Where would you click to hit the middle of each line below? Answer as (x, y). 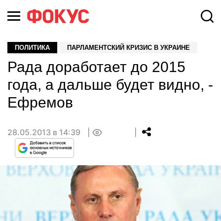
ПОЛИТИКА (32, 48)
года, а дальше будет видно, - (110, 85)
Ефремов (40, 102)
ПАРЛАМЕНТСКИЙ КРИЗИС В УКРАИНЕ (129, 48)
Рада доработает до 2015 (96, 67)
